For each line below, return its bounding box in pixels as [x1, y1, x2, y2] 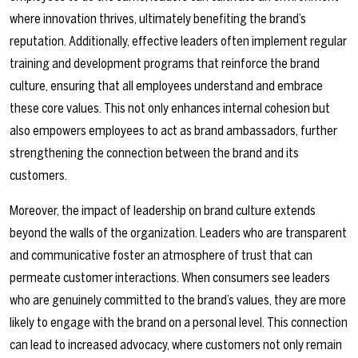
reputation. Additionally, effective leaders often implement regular [10, 34, 347, 50]
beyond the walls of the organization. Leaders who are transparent [10, 225, 347, 241]
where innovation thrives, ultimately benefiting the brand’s [10, 11, 306, 27]
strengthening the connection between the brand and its [10, 145, 299, 161]
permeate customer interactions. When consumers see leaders [10, 270, 330, 286]
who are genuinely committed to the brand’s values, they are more [10, 292, 346, 308]
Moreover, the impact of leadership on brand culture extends [10, 203, 316, 219]
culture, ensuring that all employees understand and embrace [10, 78, 323, 94]
